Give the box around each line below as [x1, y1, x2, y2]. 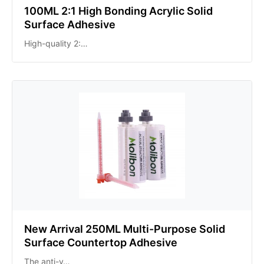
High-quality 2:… [24, 38, 88, 48]
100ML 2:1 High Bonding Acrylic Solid [24, 5, 213, 17]
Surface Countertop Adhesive [24, 236, 177, 249]
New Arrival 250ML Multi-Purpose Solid [24, 223, 225, 235]
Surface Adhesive [24, 18, 115, 31]
